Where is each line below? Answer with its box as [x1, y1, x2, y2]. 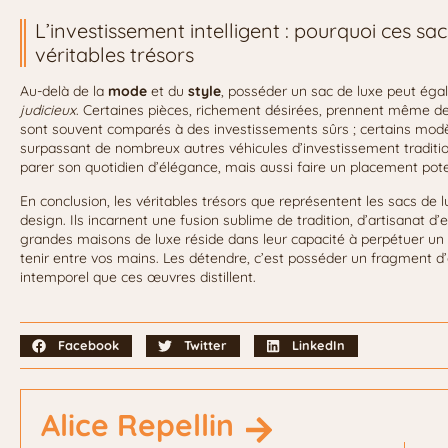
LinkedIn [292, 337, 346, 354]
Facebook [58, 337, 120, 354]
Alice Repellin [41, 405, 234, 444]
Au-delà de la [20, 81, 108, 100]
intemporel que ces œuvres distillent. [20, 267, 256, 286]
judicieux [20, 100, 76, 119]
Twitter [184, 337, 228, 354]
